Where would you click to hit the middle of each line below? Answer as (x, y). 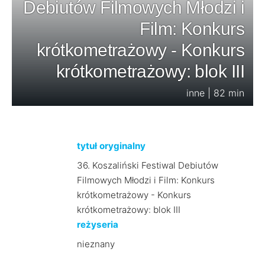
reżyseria (97, 224)
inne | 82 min (215, 93)
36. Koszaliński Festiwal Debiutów (147, 165)
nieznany (96, 244)
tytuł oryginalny (111, 146)
